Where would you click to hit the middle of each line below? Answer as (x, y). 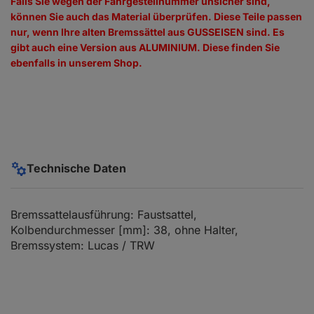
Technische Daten (76, 169)
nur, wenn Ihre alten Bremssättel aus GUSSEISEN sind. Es (148, 32)
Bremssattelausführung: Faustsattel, (104, 215)
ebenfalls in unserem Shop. (76, 63)
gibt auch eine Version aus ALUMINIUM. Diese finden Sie (145, 48)
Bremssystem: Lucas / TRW (83, 246)
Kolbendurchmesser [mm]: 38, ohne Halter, (124, 230)
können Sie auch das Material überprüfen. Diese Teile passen (156, 17)
